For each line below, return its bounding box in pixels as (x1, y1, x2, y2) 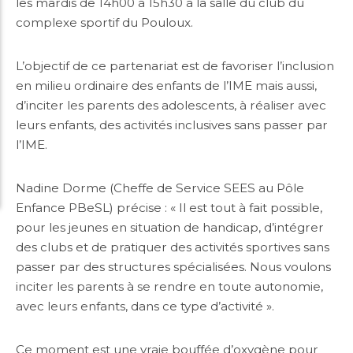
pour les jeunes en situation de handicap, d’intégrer (16, 220, 324, 235)
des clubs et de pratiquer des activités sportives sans (16, 240, 329, 255)
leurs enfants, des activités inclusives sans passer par (16, 117, 328, 132)
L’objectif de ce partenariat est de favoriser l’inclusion (16, 58, 334, 73)
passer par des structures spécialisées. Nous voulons (16, 259, 331, 274)
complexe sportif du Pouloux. (16, 15, 193, 30)
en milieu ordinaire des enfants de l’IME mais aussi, (16, 78, 317, 93)
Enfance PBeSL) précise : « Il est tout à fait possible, (16, 200, 322, 215)
